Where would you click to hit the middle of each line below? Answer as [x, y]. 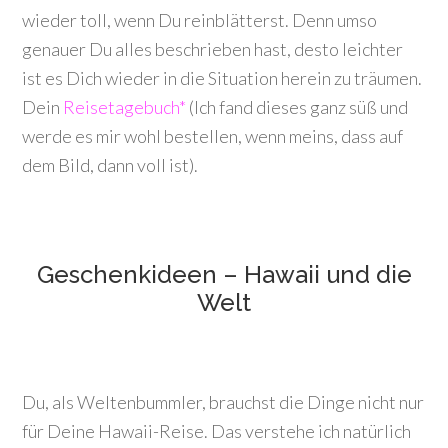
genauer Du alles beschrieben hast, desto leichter [213, 49]
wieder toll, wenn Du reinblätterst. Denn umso [200, 20]
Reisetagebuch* [125, 107]
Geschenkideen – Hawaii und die [224, 274]
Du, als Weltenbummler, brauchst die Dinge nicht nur [223, 402]
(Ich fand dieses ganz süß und [297, 107]
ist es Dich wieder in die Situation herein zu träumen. [222, 78]
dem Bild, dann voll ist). [110, 165]
